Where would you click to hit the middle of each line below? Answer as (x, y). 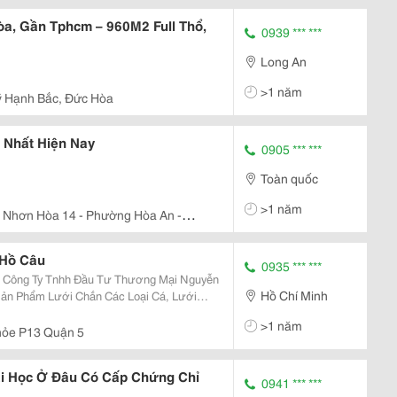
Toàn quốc (289, 178)
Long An (284, 61)
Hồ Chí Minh (294, 295)
